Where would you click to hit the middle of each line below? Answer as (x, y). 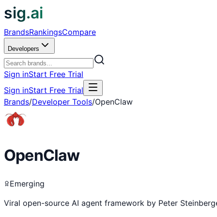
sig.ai (23, 13)
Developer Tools (62, 102)
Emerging (27, 183)
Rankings (46, 32)
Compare (79, 32)
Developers (23, 49)
